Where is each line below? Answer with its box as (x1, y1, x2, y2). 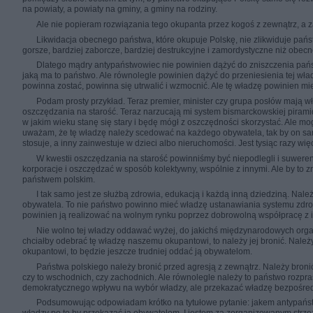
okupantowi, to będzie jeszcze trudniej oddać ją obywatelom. (22, 246, 252, 256)
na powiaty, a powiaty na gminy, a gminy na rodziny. (22, 4, 217, 15)
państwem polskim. (22, 174, 95, 184)
